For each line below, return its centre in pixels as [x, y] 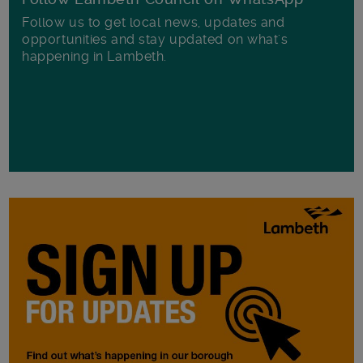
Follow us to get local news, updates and [154, 22]
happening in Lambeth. [94, 56]
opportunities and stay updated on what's [155, 39]
